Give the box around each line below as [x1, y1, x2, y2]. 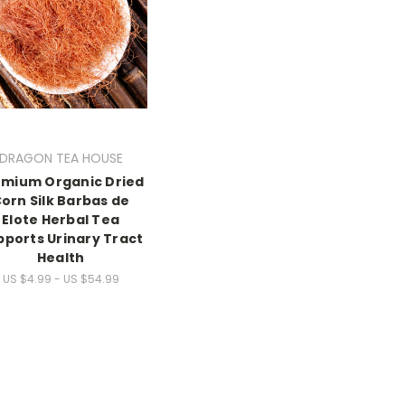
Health [36, 248, 85, 267]
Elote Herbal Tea [2, 210, 119, 229]
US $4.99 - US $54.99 [2, 270, 119, 287]
